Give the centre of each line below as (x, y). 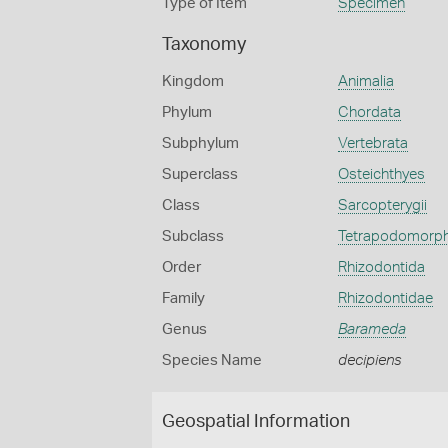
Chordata (369, 112)
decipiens (369, 360)
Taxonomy (204, 45)
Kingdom (193, 81)
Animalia (365, 81)
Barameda (371, 329)
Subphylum (200, 143)
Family (183, 298)
